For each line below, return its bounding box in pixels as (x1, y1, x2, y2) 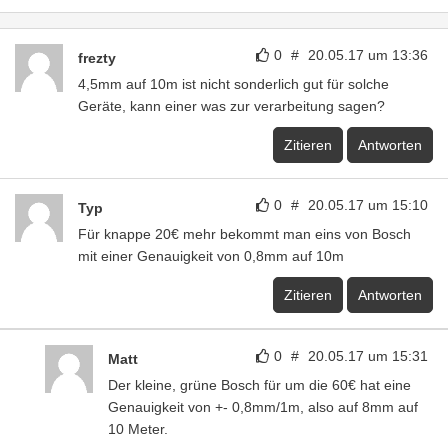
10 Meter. (108, 420, 168, 437)
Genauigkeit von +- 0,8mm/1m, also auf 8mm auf (108, 398, 418, 415)
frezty (78, 49, 116, 66)
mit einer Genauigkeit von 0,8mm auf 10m (78, 247, 344, 264)
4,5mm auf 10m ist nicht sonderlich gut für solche (78, 75, 389, 92)
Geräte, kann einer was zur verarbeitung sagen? (78, 97, 385, 114)
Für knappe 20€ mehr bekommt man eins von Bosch (78, 225, 411, 242)
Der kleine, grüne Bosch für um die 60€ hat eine (108, 376, 411, 393)
